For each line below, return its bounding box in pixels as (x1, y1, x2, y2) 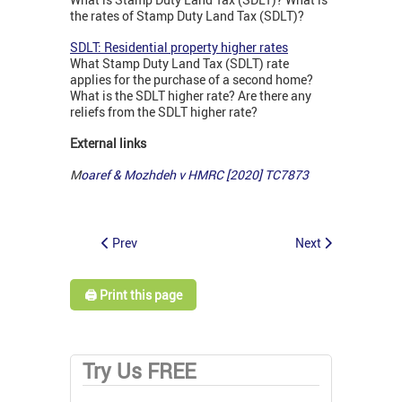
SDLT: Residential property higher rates (70, 39, 288, 57)
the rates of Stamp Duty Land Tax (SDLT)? (70, 7, 304, 25)
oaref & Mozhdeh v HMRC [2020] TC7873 (81, 166, 309, 184)
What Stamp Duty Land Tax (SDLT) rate (70, 55, 289, 73)
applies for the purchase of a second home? (70, 71, 313, 89)
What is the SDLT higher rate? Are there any (70, 87, 311, 105)
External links (70, 135, 146, 153)
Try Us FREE (83, 356, 196, 385)
